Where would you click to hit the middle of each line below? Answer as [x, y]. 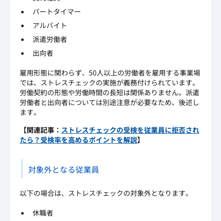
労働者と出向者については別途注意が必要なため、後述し [110, 102]
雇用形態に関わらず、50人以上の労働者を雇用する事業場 [110, 73]
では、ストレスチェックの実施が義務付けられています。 [110, 83]
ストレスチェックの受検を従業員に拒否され [130, 130]
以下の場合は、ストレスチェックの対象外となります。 [106, 193]
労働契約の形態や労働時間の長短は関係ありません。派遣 [110, 92]
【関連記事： [40, 130]
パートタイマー [57, 12]
